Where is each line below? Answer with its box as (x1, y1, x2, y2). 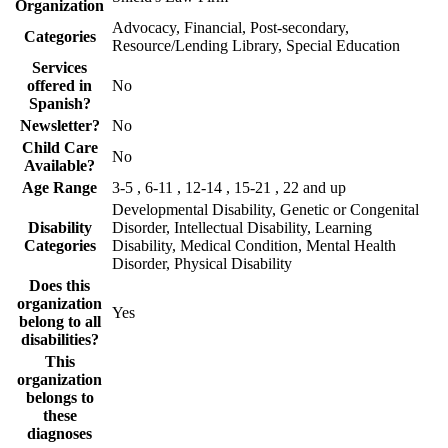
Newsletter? (19, 116, 100, 134)
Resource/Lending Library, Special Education (112, 36, 400, 54)
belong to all (18, 312, 101, 330)
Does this (29, 276, 90, 294)
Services (32, 58, 87, 76)
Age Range (22, 178, 97, 196)
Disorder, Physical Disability (112, 254, 292, 272)
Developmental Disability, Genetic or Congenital (112, 200, 419, 218)
